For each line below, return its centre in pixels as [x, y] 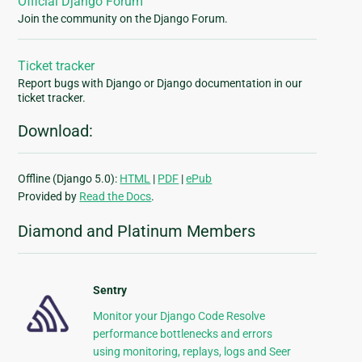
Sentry [109, 290]
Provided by [49, 197]
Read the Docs [116, 197]
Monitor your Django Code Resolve [179, 316]
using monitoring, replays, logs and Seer [192, 352]
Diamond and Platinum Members [137, 232]
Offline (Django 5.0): [69, 179]
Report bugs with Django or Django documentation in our [160, 84]
